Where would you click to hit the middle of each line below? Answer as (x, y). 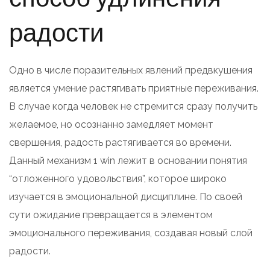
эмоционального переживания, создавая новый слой (131, 233)
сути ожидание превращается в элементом (111, 215)
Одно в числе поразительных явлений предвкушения (131, 70)
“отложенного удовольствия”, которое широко (118, 178)
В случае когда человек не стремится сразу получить (133, 106)
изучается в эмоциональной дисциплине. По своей (126, 196)
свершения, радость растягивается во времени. (120, 142)
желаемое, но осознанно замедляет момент (111, 124)
